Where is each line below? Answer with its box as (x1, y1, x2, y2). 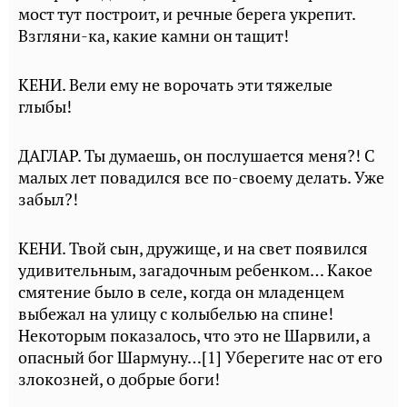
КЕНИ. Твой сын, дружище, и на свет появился (18, 238, 368, 259)
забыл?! (18, 189, 78, 210)
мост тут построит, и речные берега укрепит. (18, 4, 355, 25)
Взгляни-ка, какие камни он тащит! (18, 25, 289, 46)
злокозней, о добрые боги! (18, 369, 220, 390)
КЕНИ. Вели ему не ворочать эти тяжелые (18, 74, 333, 95)
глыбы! (18, 96, 72, 117)
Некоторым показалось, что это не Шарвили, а (18, 325, 371, 346)
